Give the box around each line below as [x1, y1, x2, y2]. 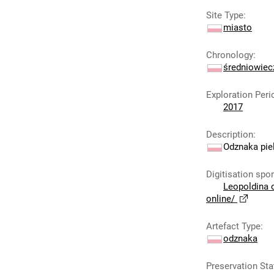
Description [206, 129, 253, 140]
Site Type [206, 10, 243, 21]
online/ [206, 193, 235, 204]
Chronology [206, 50, 253, 61]
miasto [223, 22, 252, 33]
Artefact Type [206, 221, 261, 232]
